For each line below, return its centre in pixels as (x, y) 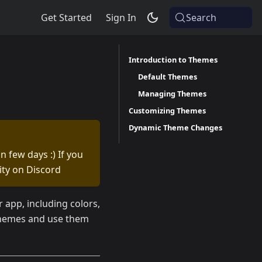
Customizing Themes (167, 111)
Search (201, 18)
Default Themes (168, 77)
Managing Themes (172, 94)
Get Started (67, 18)
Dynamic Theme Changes (175, 127)
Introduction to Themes (173, 60)
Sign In (121, 18)
